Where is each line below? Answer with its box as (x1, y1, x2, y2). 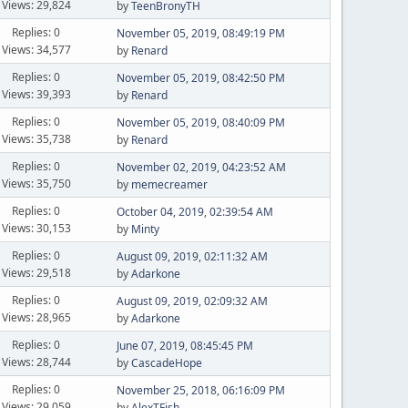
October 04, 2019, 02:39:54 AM (116, 204, 273, 219)
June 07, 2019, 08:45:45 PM (116, 338, 253, 353)
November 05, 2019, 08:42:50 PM (116, 70, 285, 86)
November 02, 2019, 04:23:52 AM (116, 159, 286, 175)
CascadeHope (130, 355, 202, 371)
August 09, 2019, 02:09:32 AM (116, 293, 268, 309)
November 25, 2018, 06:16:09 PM (116, 382, 285, 398)
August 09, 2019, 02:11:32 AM (116, 249, 268, 264)
